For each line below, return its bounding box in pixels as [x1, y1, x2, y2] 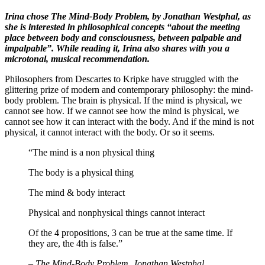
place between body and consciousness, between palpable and [5, 32, 241, 43]
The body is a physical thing [28, 167, 134, 177]
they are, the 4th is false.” [28, 238, 122, 248]
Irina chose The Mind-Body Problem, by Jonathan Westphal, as [5, 11, 251, 21]
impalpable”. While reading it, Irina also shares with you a [5, 43, 230, 53]
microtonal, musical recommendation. [5, 53, 150, 64]
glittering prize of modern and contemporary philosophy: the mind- [5, 84, 253, 95]
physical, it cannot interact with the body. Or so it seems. [5, 127, 215, 137]
